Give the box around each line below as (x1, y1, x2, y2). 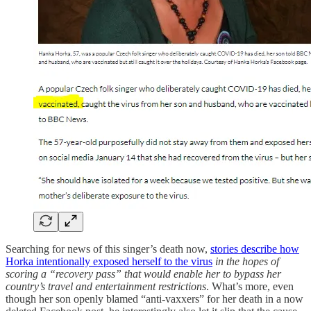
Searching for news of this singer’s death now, (6, 242, 210, 255)
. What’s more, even (206, 280, 294, 292)
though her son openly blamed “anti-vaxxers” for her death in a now (6, 292, 303, 305)
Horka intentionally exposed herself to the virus (6, 255, 212, 267)
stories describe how (210, 242, 299, 255)
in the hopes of (215, 255, 279, 267)
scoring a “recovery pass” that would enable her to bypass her (6, 267, 281, 280)
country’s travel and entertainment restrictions (6, 280, 206, 292)
